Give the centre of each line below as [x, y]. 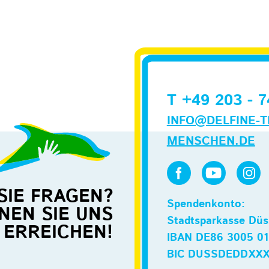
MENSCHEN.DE [211, 142]
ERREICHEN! [58, 232]
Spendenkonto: [206, 204]
